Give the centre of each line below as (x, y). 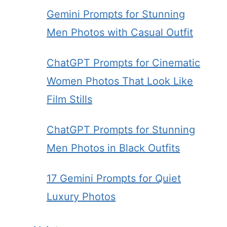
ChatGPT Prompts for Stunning (121, 130)
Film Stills (70, 99)
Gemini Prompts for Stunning (116, 14)
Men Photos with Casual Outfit (120, 32)
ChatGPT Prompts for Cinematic (124, 63)
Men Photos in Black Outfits (113, 148)
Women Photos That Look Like (120, 81)
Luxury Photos (81, 197)
